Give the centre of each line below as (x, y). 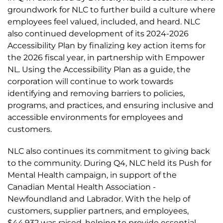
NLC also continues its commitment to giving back (109, 151)
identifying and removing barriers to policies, (96, 93)
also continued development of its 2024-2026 (98, 34)
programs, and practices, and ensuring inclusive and (111, 105)
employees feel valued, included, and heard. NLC (104, 22)
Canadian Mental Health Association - (82, 187)
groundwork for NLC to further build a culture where (111, 10)
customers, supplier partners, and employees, (98, 211)
